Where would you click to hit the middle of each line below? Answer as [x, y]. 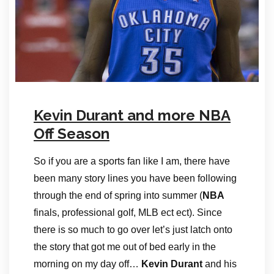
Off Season [72, 134]
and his [220, 264]
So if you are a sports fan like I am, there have [132, 161]
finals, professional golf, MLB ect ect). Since [128, 213]
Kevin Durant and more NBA [132, 115]
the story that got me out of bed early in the [125, 247]
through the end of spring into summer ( [118, 195]
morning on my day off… [87, 264]
